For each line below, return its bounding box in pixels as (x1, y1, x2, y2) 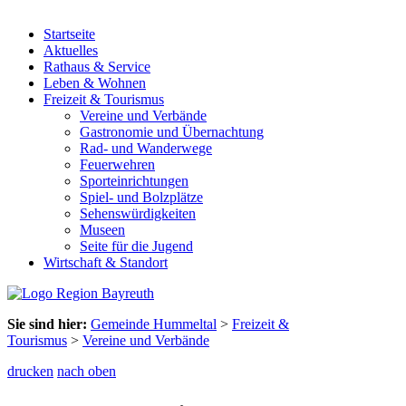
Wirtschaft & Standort (43, 255, 168, 271)
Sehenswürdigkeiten (80, 206, 196, 222)
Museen (80, 222, 125, 238)
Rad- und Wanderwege (80, 140, 212, 157)
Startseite (43, 26, 95, 43)
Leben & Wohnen (43, 75, 146, 92)
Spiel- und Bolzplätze (80, 189, 203, 206)
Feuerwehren (80, 157, 155, 173)
